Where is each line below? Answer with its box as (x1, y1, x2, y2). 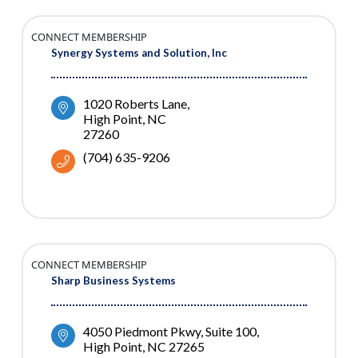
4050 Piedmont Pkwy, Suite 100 (83, 324, 257, 340)
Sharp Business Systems (51, 274, 176, 288)
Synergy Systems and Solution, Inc (51, 46, 227, 60)
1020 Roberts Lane (83, 96, 187, 112)
